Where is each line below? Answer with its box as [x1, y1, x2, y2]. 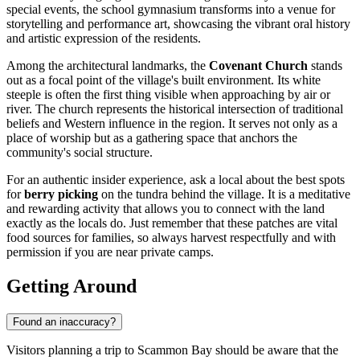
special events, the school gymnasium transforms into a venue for [6, 2, 335, 17]
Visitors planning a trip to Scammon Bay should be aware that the [6, 342, 338, 357]
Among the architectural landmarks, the [6, 59, 209, 73]
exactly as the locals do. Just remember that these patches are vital [6, 216, 337, 231]
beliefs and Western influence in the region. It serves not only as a [6, 117, 337, 131]
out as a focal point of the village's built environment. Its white [6, 73, 321, 88]
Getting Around [6, 275, 137, 297]
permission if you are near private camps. [6, 245, 214, 260]
